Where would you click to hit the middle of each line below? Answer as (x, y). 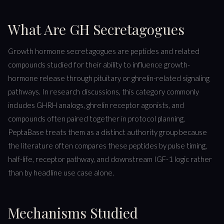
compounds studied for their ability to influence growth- (99, 65)
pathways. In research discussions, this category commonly (103, 92)
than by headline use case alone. (61, 173)
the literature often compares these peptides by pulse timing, (107, 146)
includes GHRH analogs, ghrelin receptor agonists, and (96, 105)
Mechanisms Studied (73, 212)
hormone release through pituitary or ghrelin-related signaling (109, 78)
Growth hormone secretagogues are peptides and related (104, 51)
